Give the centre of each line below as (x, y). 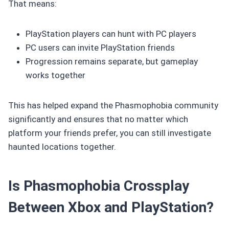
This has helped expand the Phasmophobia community (113, 105)
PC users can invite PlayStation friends (100, 47)
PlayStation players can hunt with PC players (111, 33)
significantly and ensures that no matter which (98, 119)
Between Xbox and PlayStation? (111, 207)
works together (55, 75)
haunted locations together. (62, 146)
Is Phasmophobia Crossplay (99, 186)
